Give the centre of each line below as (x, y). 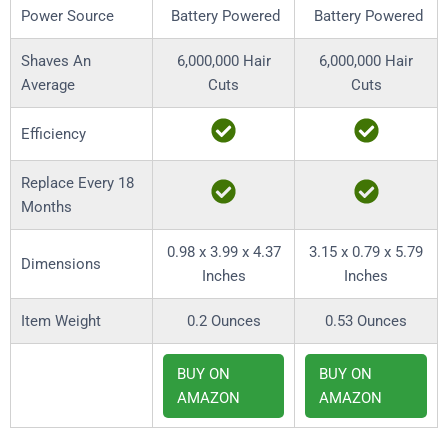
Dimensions (61, 264)
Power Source (67, 16)
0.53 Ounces (366, 321)
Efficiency (53, 134)
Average (48, 85)
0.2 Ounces (223, 321)
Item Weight (61, 321)
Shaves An (56, 61)
